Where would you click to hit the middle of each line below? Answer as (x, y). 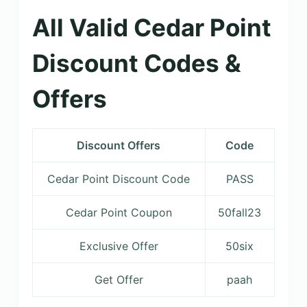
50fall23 (240, 212)
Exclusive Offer (119, 246)
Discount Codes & (136, 63)
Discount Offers (119, 145)
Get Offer (119, 280)
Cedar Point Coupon (119, 212)
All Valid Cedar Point (151, 27)
